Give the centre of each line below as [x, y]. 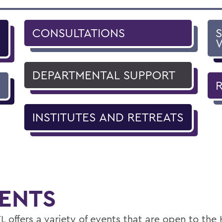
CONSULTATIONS [79, 33]
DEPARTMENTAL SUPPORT [104, 75]
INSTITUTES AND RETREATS [108, 117]
